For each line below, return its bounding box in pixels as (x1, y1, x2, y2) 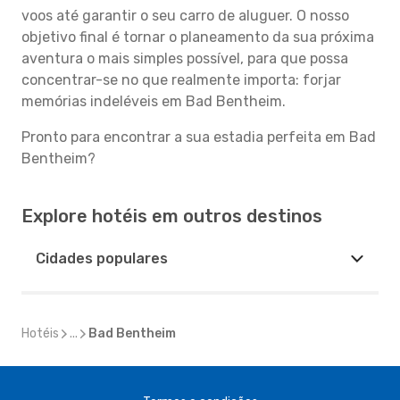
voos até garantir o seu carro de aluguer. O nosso (21, 7, 349, 24)
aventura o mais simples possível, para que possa (21, 50, 348, 67)
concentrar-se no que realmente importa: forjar (21, 71, 341, 88)
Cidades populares (36, 250, 168, 267)
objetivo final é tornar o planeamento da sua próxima (21, 29, 374, 46)
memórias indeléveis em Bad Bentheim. (21, 93, 286, 110)
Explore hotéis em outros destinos (21, 205, 322, 227)
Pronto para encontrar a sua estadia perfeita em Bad (21, 129, 376, 146)
